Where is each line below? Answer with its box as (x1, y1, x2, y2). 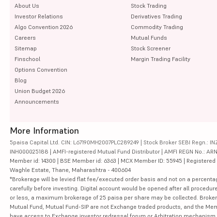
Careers (15, 33, 36, 41)
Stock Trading (130, 1, 167, 9)
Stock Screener (130, 44, 170, 52)
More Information (10, 124, 79, 136)
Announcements (15, 97, 59, 105)
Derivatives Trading (130, 12, 182, 20)
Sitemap (15, 44, 37, 52)
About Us (15, 1, 39, 9)
